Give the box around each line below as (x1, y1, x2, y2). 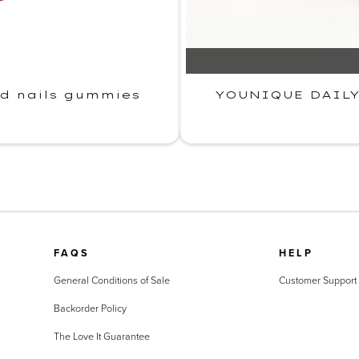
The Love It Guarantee (53, 329, 150, 345)
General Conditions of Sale (53, 272, 170, 288)
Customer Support (278, 272, 357, 288)
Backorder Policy (53, 301, 127, 317)
